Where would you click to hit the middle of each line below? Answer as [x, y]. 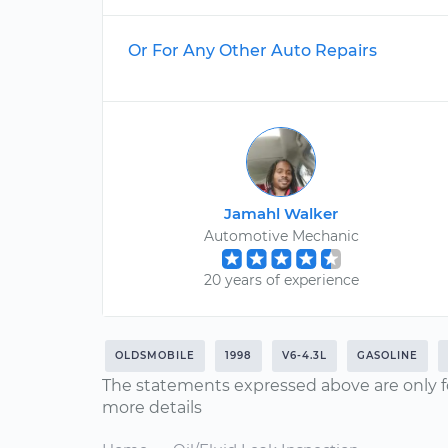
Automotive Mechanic [281, 236]
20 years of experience [281, 280]
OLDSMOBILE [155, 355]
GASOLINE [387, 355]
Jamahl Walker [281, 213]
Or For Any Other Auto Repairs [252, 50]
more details [152, 407]
